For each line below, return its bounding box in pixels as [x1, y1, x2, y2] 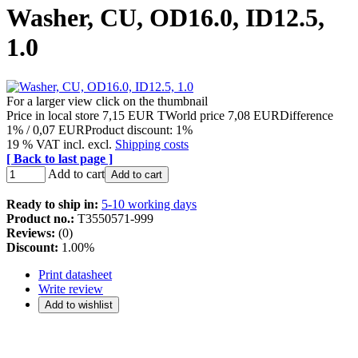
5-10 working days [101, 197, 197, 211]
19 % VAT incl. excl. [6, 137, 115, 151]
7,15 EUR [102, 108, 154, 122]
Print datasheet [38, 267, 112, 281]
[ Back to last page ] [6, 151, 113, 165]
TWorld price [154, 108, 228, 122]
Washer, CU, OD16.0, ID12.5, [6, 3, 324, 33]
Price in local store [6, 108, 102, 122]
